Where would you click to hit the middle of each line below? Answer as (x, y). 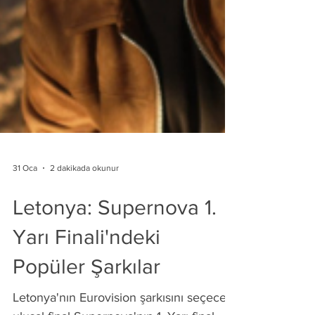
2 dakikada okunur (84, 187)
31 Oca (25, 187)
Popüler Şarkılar (86, 285)
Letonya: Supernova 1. (115, 226)
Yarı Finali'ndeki (86, 256)
